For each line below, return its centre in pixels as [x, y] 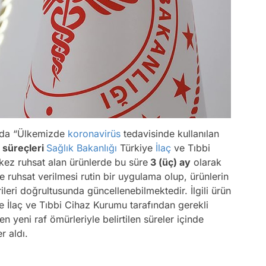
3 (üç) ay [169, 162]
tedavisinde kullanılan [170, 134]
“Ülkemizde [40, 134]
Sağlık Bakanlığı [82, 148]
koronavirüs [94, 134]
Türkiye [136, 148]
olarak [206, 162]
